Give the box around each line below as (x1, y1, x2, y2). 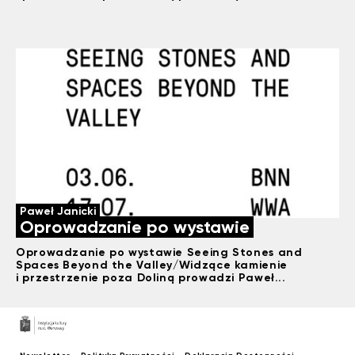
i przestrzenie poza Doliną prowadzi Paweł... (16, 270, 286, 285)
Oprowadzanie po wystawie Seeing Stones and (16, 245, 303, 260)
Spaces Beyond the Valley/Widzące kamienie (16, 258, 288, 273)
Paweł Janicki (20, 204, 96, 219)
